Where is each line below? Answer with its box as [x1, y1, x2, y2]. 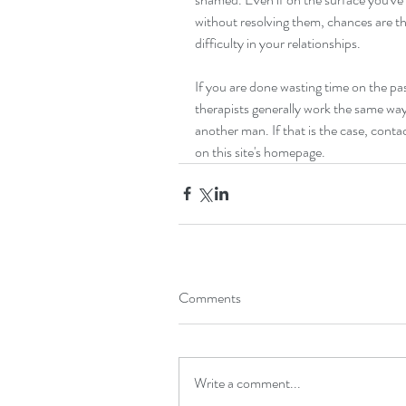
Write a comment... [194, 372, 301, 393]
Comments [179, 286, 241, 308]
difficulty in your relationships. [195, 32, 361, 53]
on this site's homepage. [195, 140, 325, 162]
